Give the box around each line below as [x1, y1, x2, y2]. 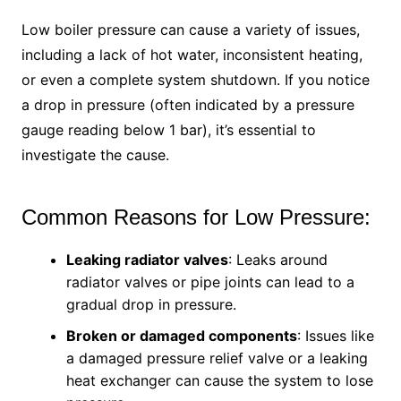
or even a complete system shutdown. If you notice [21, 71, 370, 90]
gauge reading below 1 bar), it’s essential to [21, 121, 316, 140]
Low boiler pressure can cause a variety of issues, [21, 21, 360, 39]
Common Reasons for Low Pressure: [21, 205, 371, 230]
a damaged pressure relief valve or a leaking [65, 349, 368, 368]
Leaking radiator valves [65, 251, 228, 269]
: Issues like [296, 327, 374, 346]
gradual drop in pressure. [65, 295, 236, 314]
